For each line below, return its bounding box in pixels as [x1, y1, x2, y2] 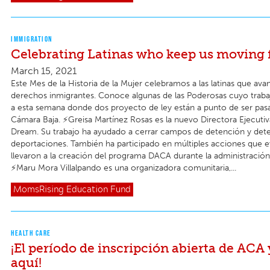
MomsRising [13, 185, 64, 194]
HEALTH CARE [11, 228, 51, 237]
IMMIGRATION [11, 34, 53, 44]
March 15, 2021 [11, 65, 77, 77]
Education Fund [66, 185, 131, 194]
